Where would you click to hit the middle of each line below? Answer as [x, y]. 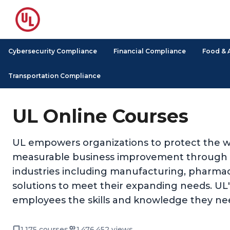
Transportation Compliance [54, 76]
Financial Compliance [150, 51]
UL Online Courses [100, 116]
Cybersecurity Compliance [53, 51]
